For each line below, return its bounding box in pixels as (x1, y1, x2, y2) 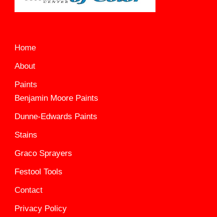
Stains (15, 130, 37, 139)
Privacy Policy (15, 203, 67, 213)
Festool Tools (15, 167, 62, 176)
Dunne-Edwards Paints (15, 111, 97, 121)
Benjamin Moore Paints (15, 93, 98, 103)
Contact (15, 185, 43, 195)
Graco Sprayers (15, 148, 72, 158)
